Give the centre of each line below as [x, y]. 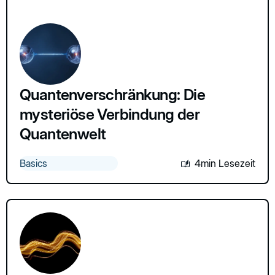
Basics [33, 163]
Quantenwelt [63, 134]
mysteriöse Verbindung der [110, 114]
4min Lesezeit [225, 163]
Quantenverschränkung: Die [112, 94]
